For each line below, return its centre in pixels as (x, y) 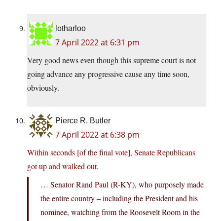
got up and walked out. (63, 166)
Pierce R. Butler (83, 121)
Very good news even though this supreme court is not (111, 60)
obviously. (43, 88)
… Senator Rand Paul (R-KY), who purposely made (122, 184)
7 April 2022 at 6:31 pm (97, 43)
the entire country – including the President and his (119, 198)
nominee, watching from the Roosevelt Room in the (120, 212)
